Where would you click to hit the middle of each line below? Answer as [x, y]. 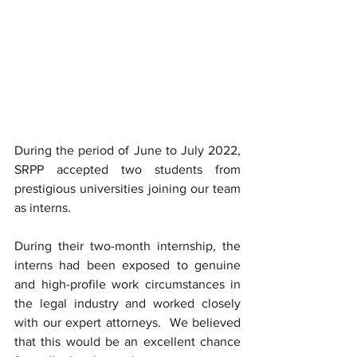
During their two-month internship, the [127, 246]
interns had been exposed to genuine [127, 265]
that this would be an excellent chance [127, 341]
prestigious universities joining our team [127, 188]
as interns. [46, 208]
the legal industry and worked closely [127, 303]
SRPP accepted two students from [127, 169]
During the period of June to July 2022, [127, 150]
